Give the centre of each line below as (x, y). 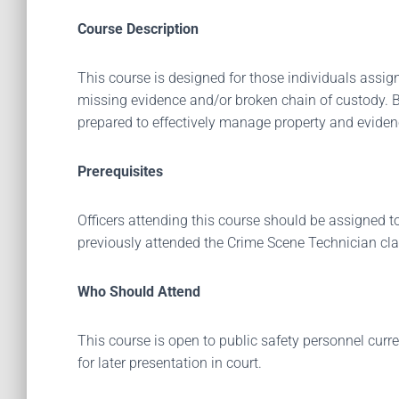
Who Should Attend (139, 292)
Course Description (138, 29)
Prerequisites (120, 171)
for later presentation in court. (171, 363)
